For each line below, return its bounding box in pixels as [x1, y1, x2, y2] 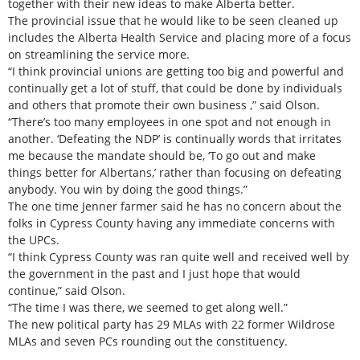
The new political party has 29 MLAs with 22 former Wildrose [8, 316, 335, 332]
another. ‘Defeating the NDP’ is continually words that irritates [8, 130, 342, 146]
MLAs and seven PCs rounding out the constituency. [8, 333, 288, 349]
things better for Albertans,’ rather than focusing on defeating [8, 164, 342, 180]
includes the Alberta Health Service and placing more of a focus [8, 29, 351, 45]
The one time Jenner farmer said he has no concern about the [8, 198, 342, 214]
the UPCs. [8, 231, 59, 247]
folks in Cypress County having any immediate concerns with [8, 215, 335, 231]
